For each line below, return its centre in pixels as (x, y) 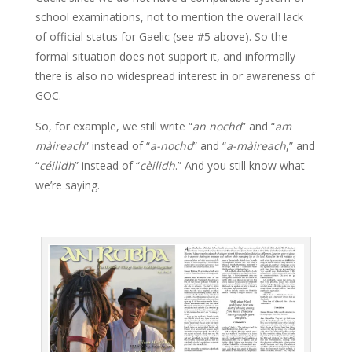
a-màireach (256, 146)
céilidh (57, 166)
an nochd (217, 126)
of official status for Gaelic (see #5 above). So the (161, 37)
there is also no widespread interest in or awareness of (175, 76)
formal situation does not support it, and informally (165, 57)
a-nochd (171, 146)
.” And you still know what (240, 166)
